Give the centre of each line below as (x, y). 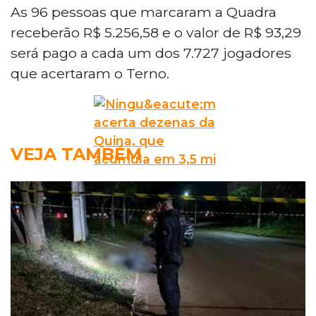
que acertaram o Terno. (90, 73)
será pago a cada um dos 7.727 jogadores (151, 53)
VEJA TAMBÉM (76, 154)
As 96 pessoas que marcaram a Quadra (144, 12)
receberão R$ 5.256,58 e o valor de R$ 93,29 (156, 32)
